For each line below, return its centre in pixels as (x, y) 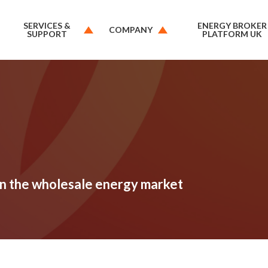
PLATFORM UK (232, 34)
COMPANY (131, 30)
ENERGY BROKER (232, 25)
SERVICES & (47, 25)
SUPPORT (47, 34)
